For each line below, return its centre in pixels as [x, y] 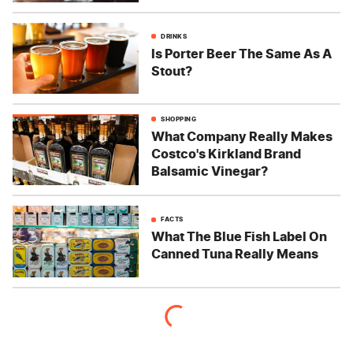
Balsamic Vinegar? [210, 171]
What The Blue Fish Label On [239, 236]
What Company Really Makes [242, 136]
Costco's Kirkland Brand [226, 153]
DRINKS [174, 36]
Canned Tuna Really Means [235, 254]
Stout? [172, 71]
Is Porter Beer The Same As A [242, 53]
